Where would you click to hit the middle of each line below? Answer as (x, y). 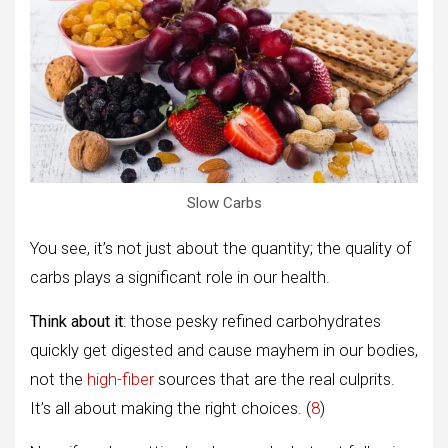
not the (58, 380)
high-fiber (120, 380)
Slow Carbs (224, 203)
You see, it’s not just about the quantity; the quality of (221, 249)
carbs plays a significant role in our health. (180, 278)
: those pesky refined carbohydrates (252, 322)
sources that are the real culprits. (274, 380)
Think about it (76, 322)
